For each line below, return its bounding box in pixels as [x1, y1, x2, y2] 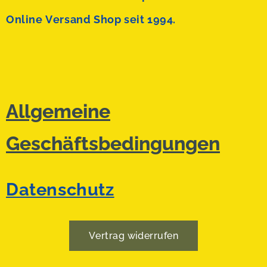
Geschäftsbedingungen [6, 132, 220, 154]
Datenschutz [6, 179, 114, 200]
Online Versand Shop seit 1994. [6, 13, 176, 26]
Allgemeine [6, 100, 110, 122]
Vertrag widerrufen [88, 230, 179, 241]
